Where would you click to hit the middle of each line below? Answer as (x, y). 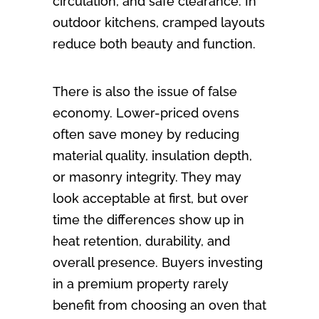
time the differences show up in (148, 220)
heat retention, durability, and (141, 241)
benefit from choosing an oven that (159, 305)
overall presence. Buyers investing (158, 263)
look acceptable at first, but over (151, 199)
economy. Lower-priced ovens (146, 113)
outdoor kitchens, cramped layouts (159, 23)
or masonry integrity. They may (147, 177)
